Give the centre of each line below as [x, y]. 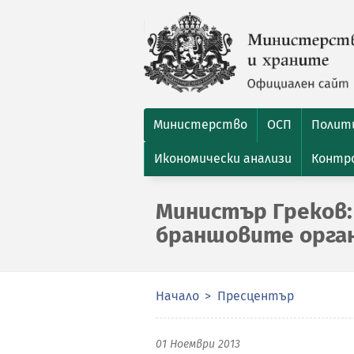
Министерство [200, 124]
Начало [177, 296]
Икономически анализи [223, 158]
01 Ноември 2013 [198, 344]
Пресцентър [256, 296]
